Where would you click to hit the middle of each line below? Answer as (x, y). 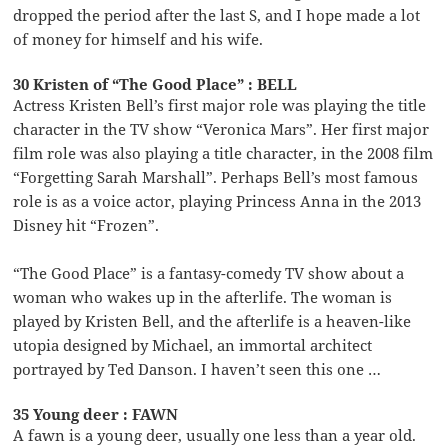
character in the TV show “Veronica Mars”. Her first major (221, 128)
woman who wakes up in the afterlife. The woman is (203, 296)
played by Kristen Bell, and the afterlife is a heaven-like (212, 320)
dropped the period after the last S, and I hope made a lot (217, 14)
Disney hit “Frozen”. (86, 224)
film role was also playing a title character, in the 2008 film (223, 152)
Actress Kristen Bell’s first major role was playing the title (220, 104)
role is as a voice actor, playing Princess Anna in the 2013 (217, 200)
